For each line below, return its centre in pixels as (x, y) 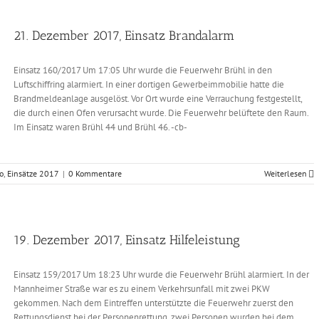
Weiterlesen (286, 173)
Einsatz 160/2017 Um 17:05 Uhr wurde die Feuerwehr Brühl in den (143, 70)
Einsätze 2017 (33, 173)
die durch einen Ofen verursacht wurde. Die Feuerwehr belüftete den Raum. (161, 113)
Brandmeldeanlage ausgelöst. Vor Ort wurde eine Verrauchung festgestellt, (158, 99)
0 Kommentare (95, 173)
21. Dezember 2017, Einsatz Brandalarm (124, 36)
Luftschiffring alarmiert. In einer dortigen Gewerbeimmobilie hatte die (149, 84)
